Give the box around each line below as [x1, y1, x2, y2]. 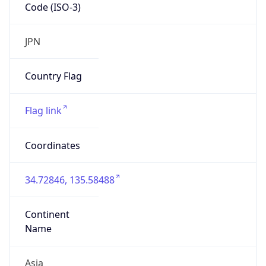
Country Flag [24, 69, 82, 83]
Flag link [24, 104, 62, 118]
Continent [24, 208, 69, 221]
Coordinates [24, 138, 80, 152]
